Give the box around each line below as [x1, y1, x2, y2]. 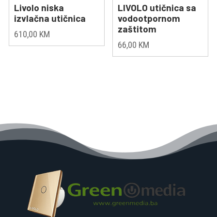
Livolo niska [14, 1, 64, 13]
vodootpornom [118, 12, 181, 24]
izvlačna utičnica [14, 12, 86, 24]
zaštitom [118, 23, 157, 34]
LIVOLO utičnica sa [118, 1, 197, 13]
